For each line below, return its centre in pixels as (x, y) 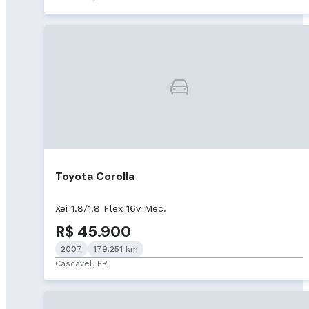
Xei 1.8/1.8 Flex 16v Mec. (111, 208)
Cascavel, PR (81, 263)
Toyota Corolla (95, 176)
